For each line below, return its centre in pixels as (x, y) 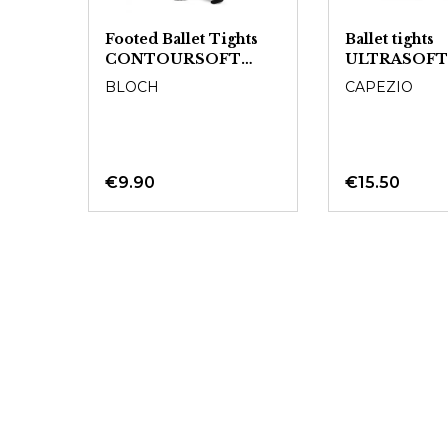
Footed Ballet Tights (181, 39)
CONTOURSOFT (173, 59)
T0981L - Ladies (168, 79)
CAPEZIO (378, 87)
